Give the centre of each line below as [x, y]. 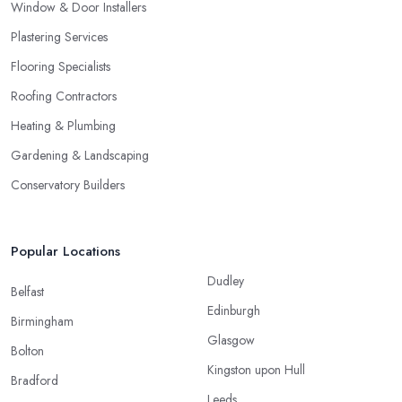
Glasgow [231, 341]
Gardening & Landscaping [80, 156]
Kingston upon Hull [256, 370]
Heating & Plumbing [63, 126]
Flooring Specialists [61, 67]
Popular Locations [66, 252]
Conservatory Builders [68, 185]
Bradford [35, 381]
